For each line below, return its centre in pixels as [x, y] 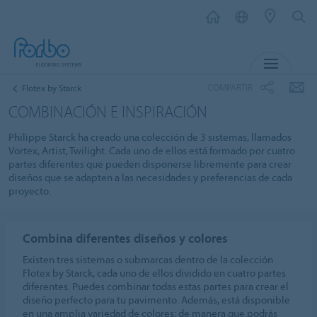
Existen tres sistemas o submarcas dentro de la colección [148, 259]
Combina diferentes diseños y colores [126, 238]
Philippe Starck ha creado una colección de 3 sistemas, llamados [150, 137]
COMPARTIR [230, 87]
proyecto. [30, 190]
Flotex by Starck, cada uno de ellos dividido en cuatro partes [155, 272]
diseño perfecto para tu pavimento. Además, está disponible [157, 299]
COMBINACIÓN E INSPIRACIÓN [108, 111]
